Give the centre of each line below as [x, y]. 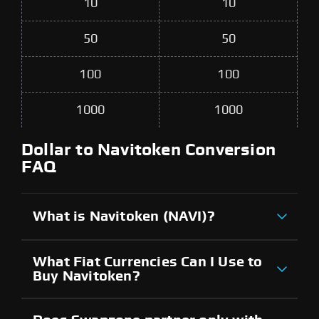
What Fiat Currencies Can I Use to [148, 262]
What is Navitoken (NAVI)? [124, 216]
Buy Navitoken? [87, 276]
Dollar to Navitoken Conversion [149, 150]
